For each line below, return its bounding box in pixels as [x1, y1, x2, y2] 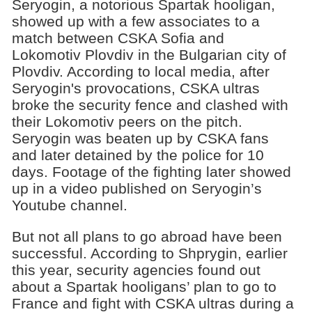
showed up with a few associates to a [11, 13, 260, 30]
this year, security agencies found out [11, 262, 260, 279]
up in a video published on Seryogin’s [11, 180, 262, 197]
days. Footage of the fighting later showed [11, 164, 291, 180]
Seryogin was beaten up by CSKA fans [11, 130, 269, 147]
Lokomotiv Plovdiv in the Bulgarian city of [11, 47, 286, 63]
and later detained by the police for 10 [11, 147, 264, 164]
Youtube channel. [11, 197, 127, 214]
